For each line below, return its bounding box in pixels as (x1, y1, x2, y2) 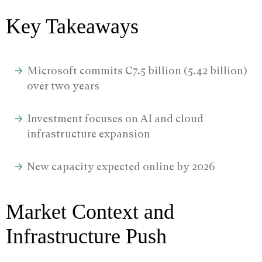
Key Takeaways (6, 14, 139, 38)
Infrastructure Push (6, 225, 167, 249)
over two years (27, 80, 100, 92)
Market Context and (6, 200, 174, 224)
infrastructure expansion (27, 127, 151, 140)
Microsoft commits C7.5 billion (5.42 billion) (27, 64, 248, 77)
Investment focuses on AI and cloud (27, 112, 204, 125)
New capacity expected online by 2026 (27, 160, 216, 173)
